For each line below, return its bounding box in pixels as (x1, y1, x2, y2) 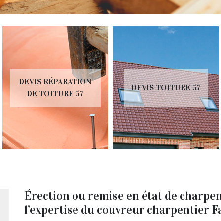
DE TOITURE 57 (11, 88, 69, 98)
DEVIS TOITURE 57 (115, 82, 185, 92)
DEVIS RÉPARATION (3, 76, 77, 86)
